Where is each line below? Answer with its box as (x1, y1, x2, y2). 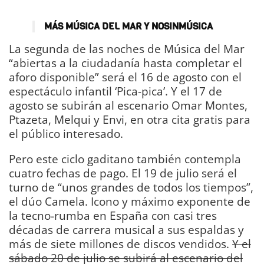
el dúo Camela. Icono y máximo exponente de (9, 193, 250, 210)
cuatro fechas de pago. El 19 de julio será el (9, 165, 237, 181)
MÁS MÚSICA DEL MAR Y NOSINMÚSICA (44, 20, 213, 33)
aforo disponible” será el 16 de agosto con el (9, 69, 242, 85)
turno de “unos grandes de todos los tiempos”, (9, 179, 253, 196)
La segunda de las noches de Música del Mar (9, 41, 245, 57)
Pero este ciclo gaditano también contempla (9, 151, 241, 167)
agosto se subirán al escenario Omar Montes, (9, 97, 247, 114)
